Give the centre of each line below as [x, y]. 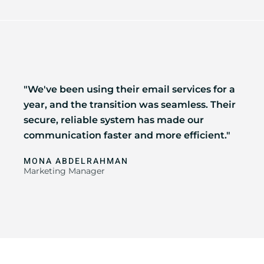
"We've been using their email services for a [129, 89]
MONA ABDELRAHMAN [76, 161]
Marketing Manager [64, 171]
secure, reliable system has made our [114, 120]
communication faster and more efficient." [127, 135]
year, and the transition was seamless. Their [130, 105]
